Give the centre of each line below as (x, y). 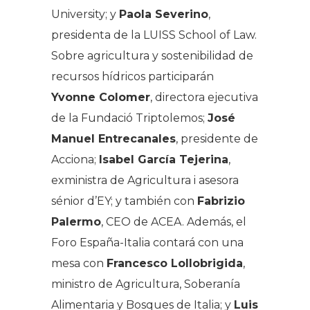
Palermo (76, 221)
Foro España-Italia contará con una (147, 242)
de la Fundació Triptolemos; (129, 118)
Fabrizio (221, 201)
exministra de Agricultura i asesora (145, 180)
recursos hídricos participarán (133, 76)
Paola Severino (164, 14)
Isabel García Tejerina (164, 159)
